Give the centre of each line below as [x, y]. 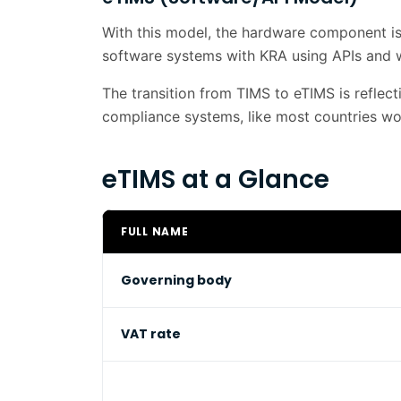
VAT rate [151, 334]
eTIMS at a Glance [216, 179]
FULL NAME [155, 231]
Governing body [176, 280]
